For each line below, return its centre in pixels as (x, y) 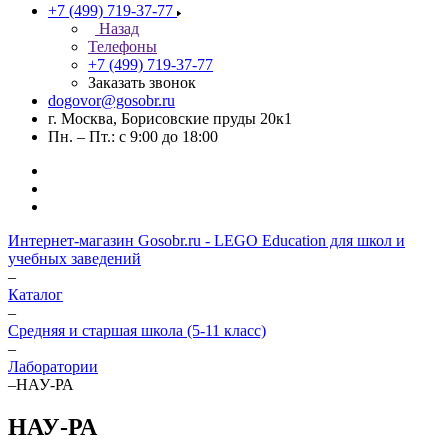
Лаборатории (53, 366)
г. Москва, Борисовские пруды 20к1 (170, 118)
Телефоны (122, 46)
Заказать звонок (142, 82)
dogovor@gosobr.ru (111, 100)
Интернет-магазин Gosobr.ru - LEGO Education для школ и (206, 240)
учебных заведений (74, 258)
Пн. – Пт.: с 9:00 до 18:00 (133, 136)
